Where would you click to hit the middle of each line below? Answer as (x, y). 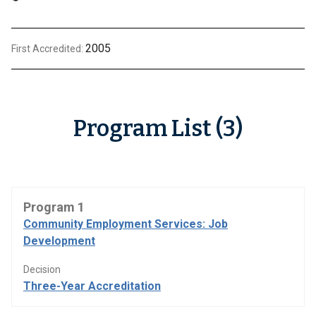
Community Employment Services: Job (126, 224)
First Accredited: (48, 49)
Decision (42, 269)
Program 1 (54, 207)
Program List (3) (158, 128)
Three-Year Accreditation (92, 286)
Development (59, 241)
